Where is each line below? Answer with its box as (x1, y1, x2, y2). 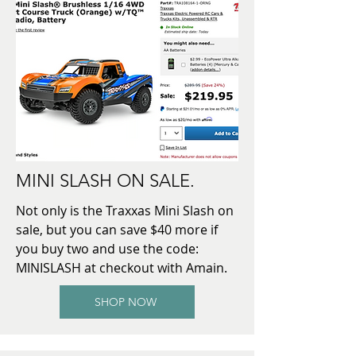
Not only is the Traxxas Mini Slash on (16, 201, 234, 219)
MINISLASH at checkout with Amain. (16, 258, 227, 277)
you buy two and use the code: (16, 239, 199, 257)
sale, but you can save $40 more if (16, 220, 218, 238)
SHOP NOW (95, 294, 157, 309)
